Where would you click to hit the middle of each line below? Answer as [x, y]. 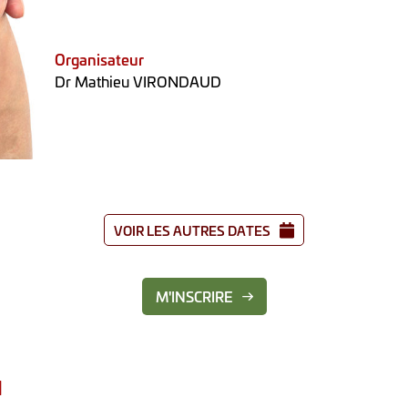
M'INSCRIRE [194, 297]
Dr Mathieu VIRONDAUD [138, 82]
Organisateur [99, 60]
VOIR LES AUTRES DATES [192, 230]
